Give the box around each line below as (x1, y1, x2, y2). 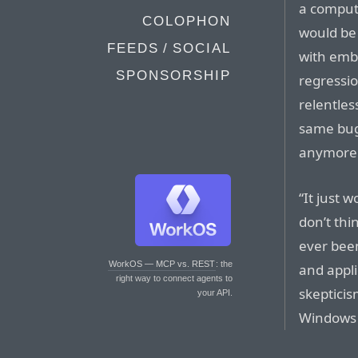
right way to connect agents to (116, 273, 233, 283)
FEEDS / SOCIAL (107, 41, 231, 56)
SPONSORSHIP (116, 68, 231, 83)
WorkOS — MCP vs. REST (109, 259, 215, 268)
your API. (197, 288, 233, 297)
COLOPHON (142, 14, 231, 29)
